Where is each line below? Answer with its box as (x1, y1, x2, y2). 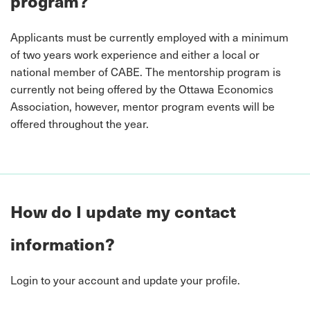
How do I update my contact (10, 199, 236, 224)
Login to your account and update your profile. (10, 271, 240, 288)
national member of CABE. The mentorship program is (10, 63, 281, 80)
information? (10, 231, 115, 256)
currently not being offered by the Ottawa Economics (10, 80, 273, 97)
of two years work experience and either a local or (10, 46, 259, 62)
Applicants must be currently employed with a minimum (10, 28, 289, 45)
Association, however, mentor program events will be (10, 98, 275, 114)
